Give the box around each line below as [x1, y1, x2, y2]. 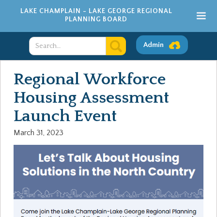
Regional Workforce [14, 70, 166, 89]
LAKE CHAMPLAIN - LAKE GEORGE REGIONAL [20, 7, 172, 15]
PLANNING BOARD [65, 15, 127, 23]
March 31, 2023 [14, 128, 63, 137]
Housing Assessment [14, 89, 169, 107]
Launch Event [14, 107, 117, 125]
